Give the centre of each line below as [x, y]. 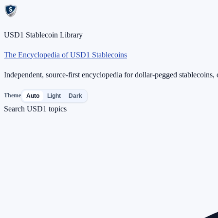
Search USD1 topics [35, 109]
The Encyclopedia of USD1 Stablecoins [65, 55]
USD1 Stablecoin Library [43, 35]
